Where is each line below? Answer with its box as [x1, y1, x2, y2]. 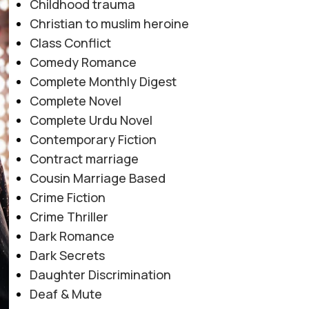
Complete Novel [29, 92, 121, 109]
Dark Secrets [29, 246, 105, 263]
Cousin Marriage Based [29, 169, 166, 186]
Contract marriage [29, 150, 139, 167]
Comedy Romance [29, 53, 137, 70]
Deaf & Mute [29, 285, 102, 302]
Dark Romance [29, 227, 114, 244]
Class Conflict [29, 34, 111, 51]
